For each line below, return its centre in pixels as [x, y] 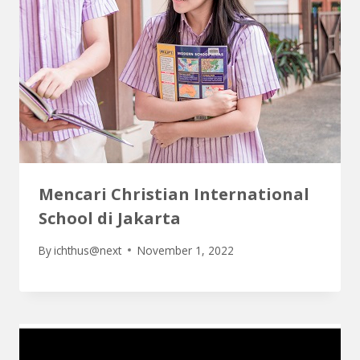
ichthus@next [88, 250]
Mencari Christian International [174, 194]
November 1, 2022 [186, 250]
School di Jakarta [110, 218]
